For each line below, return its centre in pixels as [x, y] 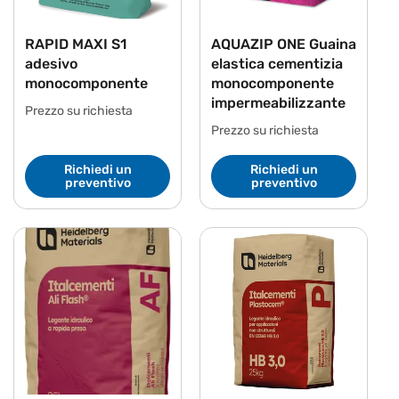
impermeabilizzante [278, 102]
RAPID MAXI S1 [76, 44]
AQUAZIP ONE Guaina [284, 44]
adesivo [51, 63]
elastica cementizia [277, 63]
